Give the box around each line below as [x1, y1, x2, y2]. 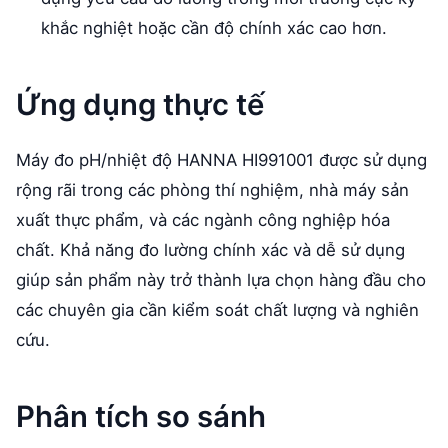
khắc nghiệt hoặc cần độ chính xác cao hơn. [41, 18, 388, 39]
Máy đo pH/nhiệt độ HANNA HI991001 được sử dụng [16, 150, 427, 171]
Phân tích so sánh [16, 399, 266, 435]
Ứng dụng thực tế [16, 87, 264, 123]
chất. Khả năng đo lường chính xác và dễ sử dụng [16, 240, 405, 261]
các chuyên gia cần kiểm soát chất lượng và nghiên [16, 300, 419, 321]
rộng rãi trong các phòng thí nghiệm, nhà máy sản [16, 180, 409, 201]
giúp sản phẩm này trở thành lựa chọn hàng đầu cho [16, 270, 426, 291]
